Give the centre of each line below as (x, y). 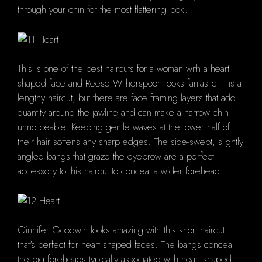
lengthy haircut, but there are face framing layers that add (127, 98)
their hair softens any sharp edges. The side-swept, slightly (130, 142)
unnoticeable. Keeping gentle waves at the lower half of (124, 127)
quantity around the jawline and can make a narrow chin (123, 113)
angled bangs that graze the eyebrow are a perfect (116, 156)
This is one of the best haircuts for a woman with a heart (123, 69)
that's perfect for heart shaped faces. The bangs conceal (126, 245)
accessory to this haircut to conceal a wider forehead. (120, 171)
